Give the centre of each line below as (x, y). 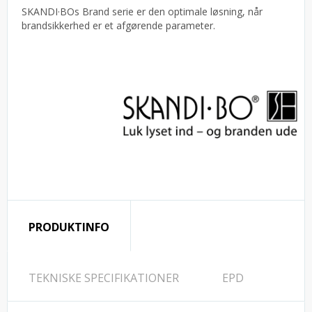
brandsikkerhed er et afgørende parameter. (118, 26)
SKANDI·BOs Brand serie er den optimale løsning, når (142, 12)
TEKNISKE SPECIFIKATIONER (104, 278)
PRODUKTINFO (69, 227)
